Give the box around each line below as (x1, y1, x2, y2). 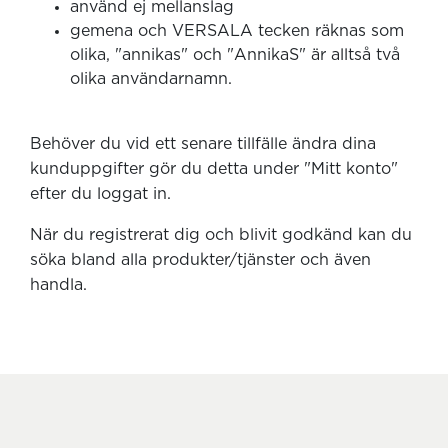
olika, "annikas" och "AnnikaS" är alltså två (70, 47, 400, 63)
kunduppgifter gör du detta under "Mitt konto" (30, 161, 398, 177)
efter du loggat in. (30, 186, 171, 202)
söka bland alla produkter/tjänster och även (30, 252, 371, 268)
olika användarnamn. (70, 71, 232, 87)
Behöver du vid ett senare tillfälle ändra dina (30, 136, 376, 152)
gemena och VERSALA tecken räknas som (70, 23, 404, 39)
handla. (30, 277, 87, 293)
